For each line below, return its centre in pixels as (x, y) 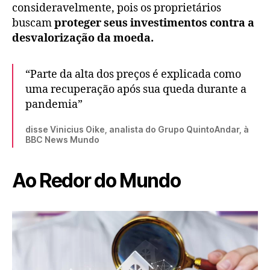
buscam (33, 23)
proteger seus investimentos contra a (154, 23)
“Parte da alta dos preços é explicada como (133, 74)
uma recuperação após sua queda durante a (136, 89)
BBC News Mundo (62, 139)
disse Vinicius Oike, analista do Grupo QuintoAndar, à (137, 129)
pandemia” (54, 104)
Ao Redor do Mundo (96, 180)
